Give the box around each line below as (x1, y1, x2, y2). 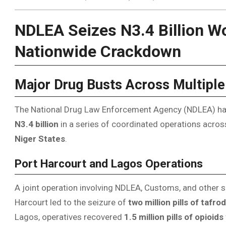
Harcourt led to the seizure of (15, 197, 128, 207)
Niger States (15, 134, 65, 144)
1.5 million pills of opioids (124, 211, 223, 222)
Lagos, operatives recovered (15, 211, 124, 222)
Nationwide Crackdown (15, 42, 181, 61)
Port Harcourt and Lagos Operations (15, 157, 203, 171)
